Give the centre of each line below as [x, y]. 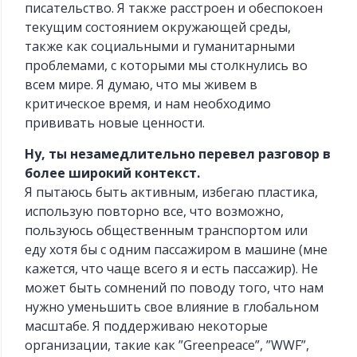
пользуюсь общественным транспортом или [167, 231]
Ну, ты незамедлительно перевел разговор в [178, 154]
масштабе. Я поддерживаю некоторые [147, 326]
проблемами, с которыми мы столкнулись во [167, 66]
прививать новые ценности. [115, 123]
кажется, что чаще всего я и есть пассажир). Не [172, 269]
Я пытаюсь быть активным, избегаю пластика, [172, 192]
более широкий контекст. [113, 173]
